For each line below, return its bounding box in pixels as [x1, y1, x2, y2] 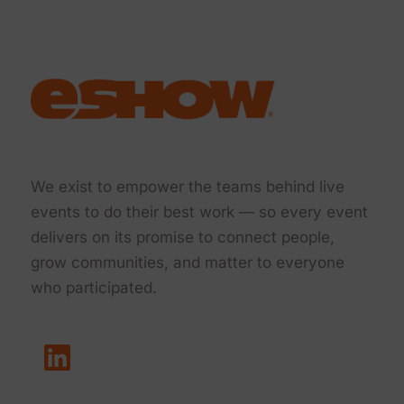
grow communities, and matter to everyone [31, 252, 344, 271]
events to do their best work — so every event [31, 202, 368, 221]
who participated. [31, 278, 157, 297]
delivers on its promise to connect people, [31, 227, 335, 246]
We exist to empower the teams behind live [31, 177, 344, 196]
